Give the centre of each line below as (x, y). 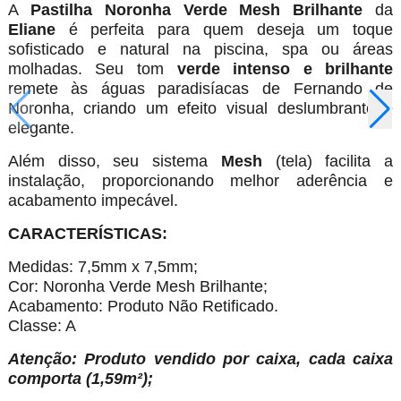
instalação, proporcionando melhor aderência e (200, 181)
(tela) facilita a (328, 162)
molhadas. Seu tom (92, 69)
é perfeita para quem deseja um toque (224, 30)
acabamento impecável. (93, 201)
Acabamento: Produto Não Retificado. (143, 307)
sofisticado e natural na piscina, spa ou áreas (200, 50)
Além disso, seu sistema (114, 162)
